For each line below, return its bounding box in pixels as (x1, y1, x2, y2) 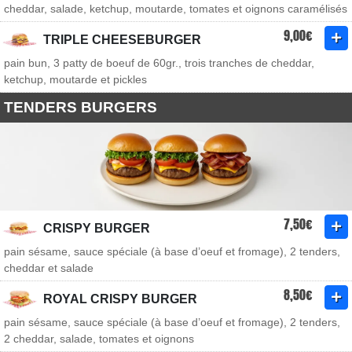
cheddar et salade (4, 262, 93, 274)
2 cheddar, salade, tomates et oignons (4, 332, 194, 345)
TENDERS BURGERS (4, 99, 157, 115)
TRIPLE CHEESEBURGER (43, 33, 201, 46)
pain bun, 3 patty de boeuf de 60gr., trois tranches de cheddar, (4, 57, 314, 69)
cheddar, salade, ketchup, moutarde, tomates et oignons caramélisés (4, 2, 347, 15)
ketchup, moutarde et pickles (4, 73, 147, 86)
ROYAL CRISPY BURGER (43, 292, 197, 306)
